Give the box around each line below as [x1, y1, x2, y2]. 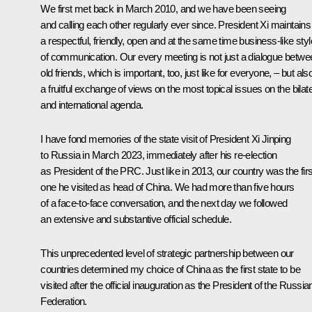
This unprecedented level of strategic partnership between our [40, 247, 294, 259]
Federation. [40, 295, 87, 307]
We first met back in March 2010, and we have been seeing [40, 2, 286, 15]
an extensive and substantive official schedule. [40, 212, 232, 225]
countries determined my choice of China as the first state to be [40, 263, 300, 275]
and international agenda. [40, 98, 143, 111]
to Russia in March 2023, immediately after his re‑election [40, 148, 277, 161]
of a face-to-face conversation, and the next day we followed [40, 196, 288, 209]
